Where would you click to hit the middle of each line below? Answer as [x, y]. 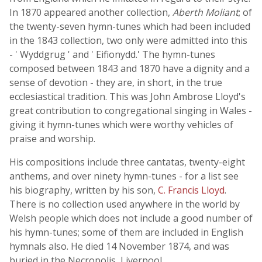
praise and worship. [52, 139]
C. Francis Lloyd [191, 190]
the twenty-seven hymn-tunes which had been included [130, 26]
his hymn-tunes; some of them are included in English [126, 232]
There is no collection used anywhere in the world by [125, 204]
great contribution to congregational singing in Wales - [131, 111]
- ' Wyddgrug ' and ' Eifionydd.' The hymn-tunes [112, 54]
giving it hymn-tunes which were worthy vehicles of [121, 125]
